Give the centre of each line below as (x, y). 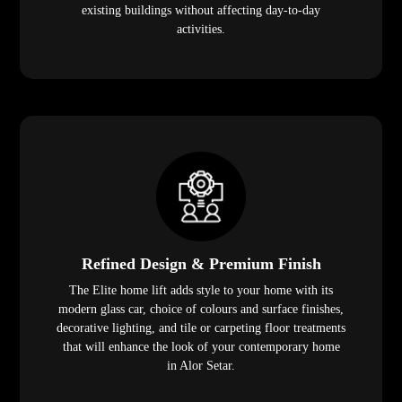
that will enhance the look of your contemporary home (201, 347)
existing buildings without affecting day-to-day (201, 11)
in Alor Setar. (201, 366)
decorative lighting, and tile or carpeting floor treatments (201, 328)
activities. (201, 30)
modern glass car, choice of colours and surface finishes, (201, 310)
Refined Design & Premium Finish (201, 264)
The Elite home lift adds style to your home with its (201, 291)
